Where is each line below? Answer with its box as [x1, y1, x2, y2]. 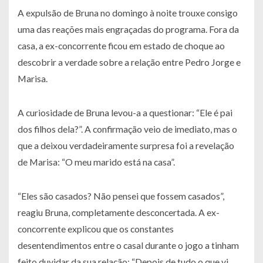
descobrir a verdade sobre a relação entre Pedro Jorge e [18, 56, 241, 68]
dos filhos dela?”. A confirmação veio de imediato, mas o [18, 123, 237, 135]
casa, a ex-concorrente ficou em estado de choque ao [18, 40, 225, 52]
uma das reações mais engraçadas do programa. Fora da [18, 23, 239, 35]
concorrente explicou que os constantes [18, 223, 174, 235]
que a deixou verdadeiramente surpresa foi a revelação [18, 140, 234, 151]
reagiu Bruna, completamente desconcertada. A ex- [18, 207, 220, 218]
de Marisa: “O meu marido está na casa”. [18, 156, 175, 168]
